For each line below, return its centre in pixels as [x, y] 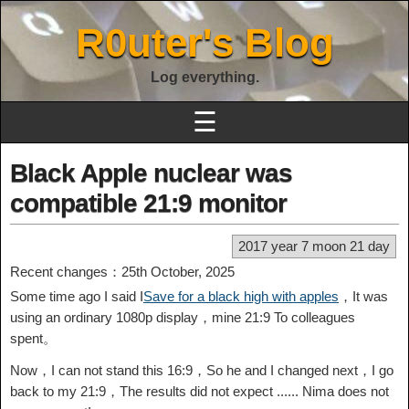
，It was [363, 296]
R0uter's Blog [204, 42]
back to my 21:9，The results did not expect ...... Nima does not [199, 391]
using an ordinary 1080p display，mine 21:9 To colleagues [183, 317]
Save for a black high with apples [241, 296]
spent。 [33, 338]
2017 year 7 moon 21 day [314, 246]
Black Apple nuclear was [151, 173]
